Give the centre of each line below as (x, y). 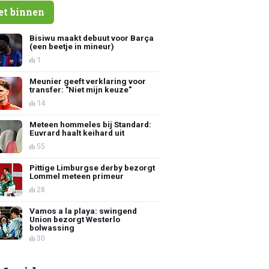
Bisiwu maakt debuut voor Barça (92, 38)
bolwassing (52, 227)
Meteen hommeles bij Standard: (91, 124)
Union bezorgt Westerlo (75, 219)
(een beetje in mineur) (72, 46)
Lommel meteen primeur (77, 176)
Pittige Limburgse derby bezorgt (92, 167)
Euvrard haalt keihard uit (77, 132)
